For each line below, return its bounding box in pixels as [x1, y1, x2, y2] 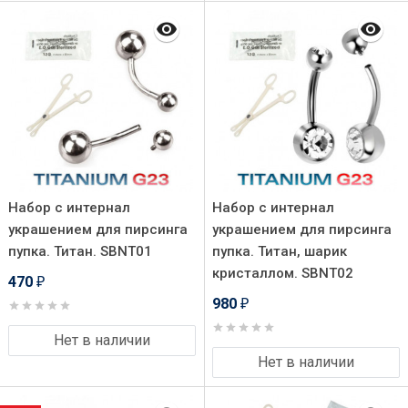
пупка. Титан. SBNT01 [8, 243, 152, 260]
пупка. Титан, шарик [212, 243, 347, 260]
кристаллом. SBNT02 [212, 265, 353, 281]
